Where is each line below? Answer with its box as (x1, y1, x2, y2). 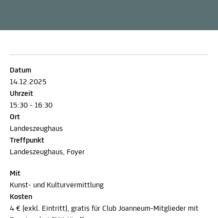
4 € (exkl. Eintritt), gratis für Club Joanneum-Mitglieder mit (10, 204, 199, 213)
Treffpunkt (10, 136, 44, 145)
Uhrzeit (10, 90, 33, 98)
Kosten (10, 193, 32, 201)
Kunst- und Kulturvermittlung (10, 181, 104, 189)
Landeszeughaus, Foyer (10, 148, 85, 156)
